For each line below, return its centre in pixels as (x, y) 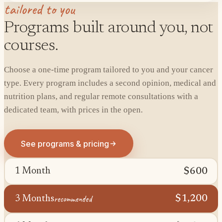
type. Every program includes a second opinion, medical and (110, 83)
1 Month (32, 171)
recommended (73, 199)
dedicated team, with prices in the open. (73, 110)
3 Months (34, 199)
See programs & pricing (65, 143)
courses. (31, 46)
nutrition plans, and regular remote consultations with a (101, 96)
